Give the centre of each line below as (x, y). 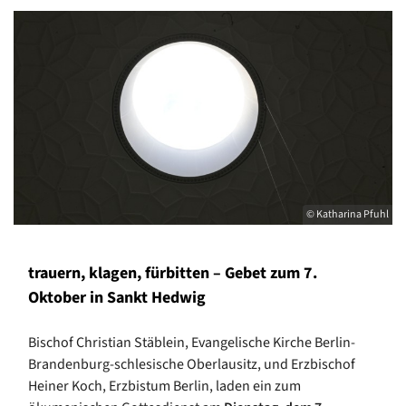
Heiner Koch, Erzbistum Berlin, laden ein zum (164, 386)
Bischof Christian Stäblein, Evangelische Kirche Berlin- (192, 342)
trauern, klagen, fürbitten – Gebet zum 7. (173, 273)
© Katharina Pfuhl (348, 214)
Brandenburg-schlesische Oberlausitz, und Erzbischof (192, 364)
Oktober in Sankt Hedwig (117, 297)
